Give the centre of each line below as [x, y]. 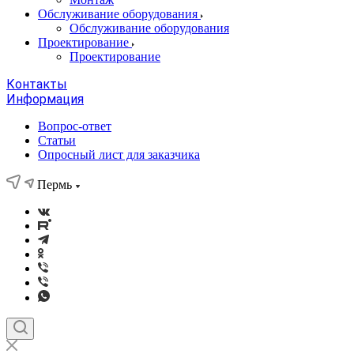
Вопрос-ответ [75, 126]
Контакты [37, 84]
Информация [45, 99]
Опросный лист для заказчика [119, 154]
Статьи [57, 140]
